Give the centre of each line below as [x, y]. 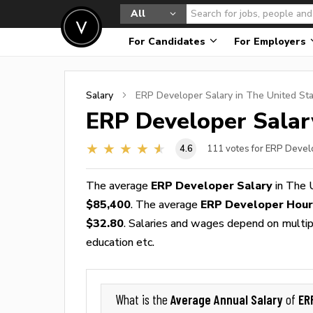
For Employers [271, 42]
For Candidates [168, 42]
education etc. [120, 242]
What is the [143, 300]
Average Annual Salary [228, 299]
